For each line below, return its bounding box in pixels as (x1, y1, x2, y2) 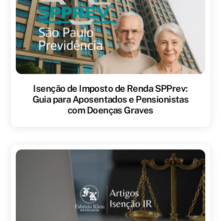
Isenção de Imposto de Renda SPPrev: (33, 82, 188, 94)
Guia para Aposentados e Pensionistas (32, 93, 189, 105)
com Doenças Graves (68, 104, 153, 115)
